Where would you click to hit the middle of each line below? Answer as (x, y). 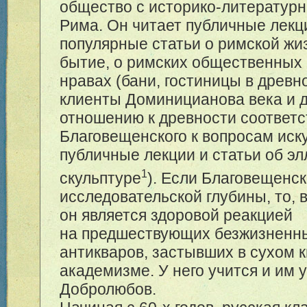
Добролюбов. (108, 289)
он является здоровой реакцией (176, 215)
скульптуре (101, 178)
